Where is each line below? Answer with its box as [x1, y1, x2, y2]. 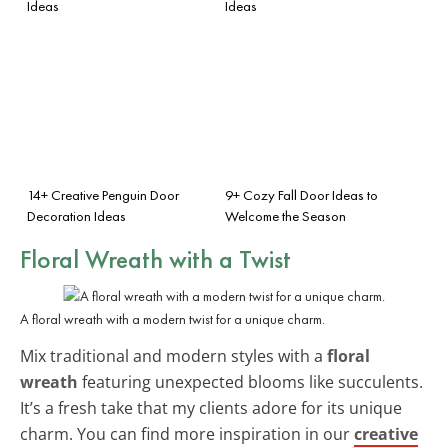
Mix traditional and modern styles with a [20, 344, 327, 367]
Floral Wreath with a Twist [20, 241, 291, 276]
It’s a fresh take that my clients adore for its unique [20, 396, 402, 419]
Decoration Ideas [27, 206, 126, 225]
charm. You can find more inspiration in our [20, 422, 354, 445]
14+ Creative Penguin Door [27, 185, 179, 204]
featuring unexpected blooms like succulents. [78, 370, 423, 393]
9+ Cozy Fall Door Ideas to [225, 185, 378, 204]
